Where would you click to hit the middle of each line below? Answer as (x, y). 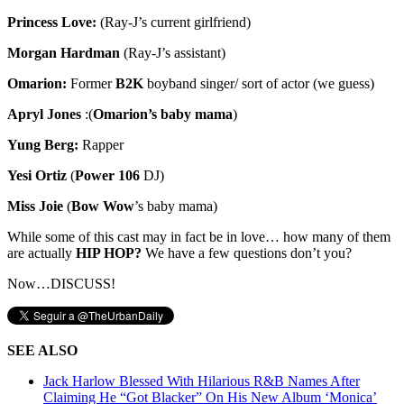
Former (91, 83)
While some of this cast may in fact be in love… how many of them (199, 236)
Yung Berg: (45, 144)
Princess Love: (52, 22)
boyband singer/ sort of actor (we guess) (259, 83)
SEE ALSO (42, 350)
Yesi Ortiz (37, 175)
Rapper (103, 144)
